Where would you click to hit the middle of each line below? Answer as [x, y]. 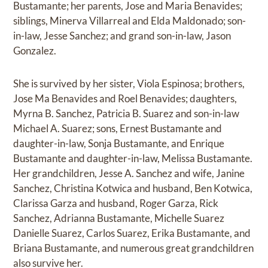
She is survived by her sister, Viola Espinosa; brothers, [129, 83]
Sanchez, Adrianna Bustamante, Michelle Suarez [119, 218]
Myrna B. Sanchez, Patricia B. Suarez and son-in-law [127, 113]
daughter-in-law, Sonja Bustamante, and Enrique [119, 143]
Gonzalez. [35, 50]
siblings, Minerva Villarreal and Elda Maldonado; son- [130, 20]
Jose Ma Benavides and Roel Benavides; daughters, [125, 98]
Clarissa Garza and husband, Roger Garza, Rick [116, 203]
